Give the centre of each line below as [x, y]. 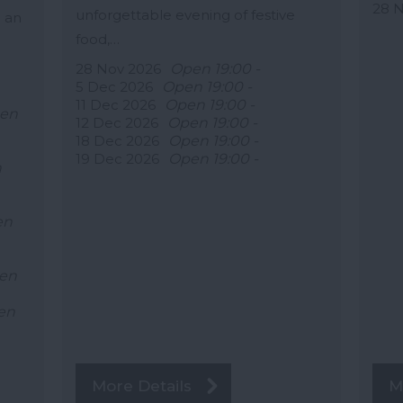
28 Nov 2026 [118, 69]
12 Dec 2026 [116, 123]
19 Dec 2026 [117, 159]
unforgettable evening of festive [185, 15]
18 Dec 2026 [117, 141]
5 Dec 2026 [114, 87]
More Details [141, 386]
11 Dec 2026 [115, 105]
